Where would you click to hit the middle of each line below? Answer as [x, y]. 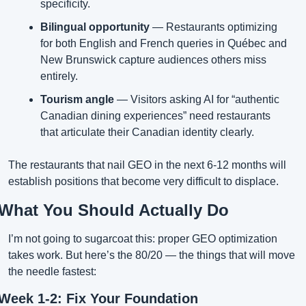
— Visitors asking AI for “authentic [197, 100]
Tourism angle [77, 100]
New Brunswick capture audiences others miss [153, 60]
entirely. [59, 76]
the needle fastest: [52, 272]
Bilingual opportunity [95, 27]
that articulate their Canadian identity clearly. [147, 133]
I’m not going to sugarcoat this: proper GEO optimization [143, 239]
